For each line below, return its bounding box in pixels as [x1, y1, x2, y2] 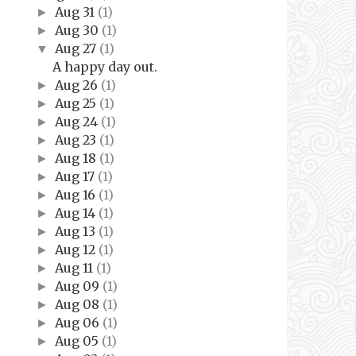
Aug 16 [54, 186, 99, 203]
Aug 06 [54, 314, 103, 331]
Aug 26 [54, 76, 101, 93]
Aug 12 [54, 241, 99, 257]
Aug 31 [54, 3, 98, 20]
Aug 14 [54, 204, 99, 221]
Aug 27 [54, 40, 99, 56]
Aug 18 [54, 149, 99, 166]
